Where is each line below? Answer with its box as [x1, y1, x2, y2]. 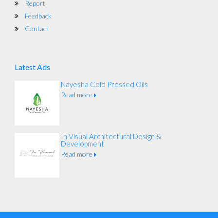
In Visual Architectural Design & [61, 132, 162, 141]
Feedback [25, 12, 52, 20]
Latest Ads [15, 62, 50, 72]
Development [61, 139, 104, 148]
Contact [25, 24, 49, 33]
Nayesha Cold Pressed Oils [61, 80, 148, 89]
